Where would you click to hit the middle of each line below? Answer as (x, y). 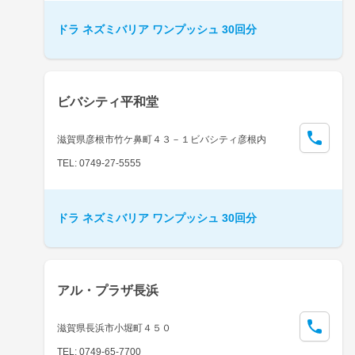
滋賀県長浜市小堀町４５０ (114, 328)
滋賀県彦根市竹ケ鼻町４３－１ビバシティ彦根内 (162, 139)
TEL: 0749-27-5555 (99, 163)
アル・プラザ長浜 (108, 290)
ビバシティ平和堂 (108, 101)
